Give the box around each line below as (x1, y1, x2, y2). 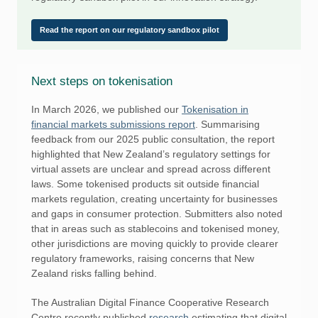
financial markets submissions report (31, 119, 195, 130)
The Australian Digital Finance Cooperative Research (31, 297, 269, 308)
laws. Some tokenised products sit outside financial (31, 178, 259, 190)
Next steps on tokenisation (31, 75, 176, 88)
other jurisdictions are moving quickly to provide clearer (31, 238, 278, 249)
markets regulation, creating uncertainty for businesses (31, 193, 278, 204)
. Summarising (195, 119, 260, 130)
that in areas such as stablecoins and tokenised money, (31, 223, 280, 234)
